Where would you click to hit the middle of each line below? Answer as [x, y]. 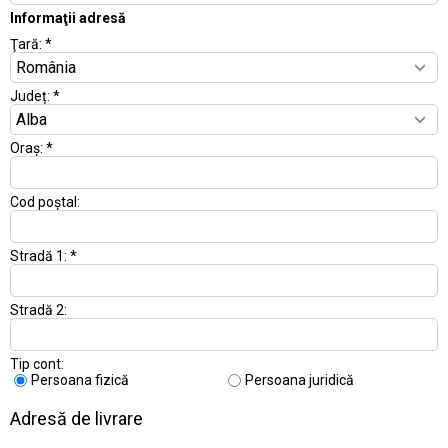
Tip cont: [37, 364]
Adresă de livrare [76, 418]
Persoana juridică [299, 380]
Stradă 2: [38, 310]
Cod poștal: [45, 202]
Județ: [31, 96]
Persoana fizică [80, 380]
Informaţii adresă [68, 18]
